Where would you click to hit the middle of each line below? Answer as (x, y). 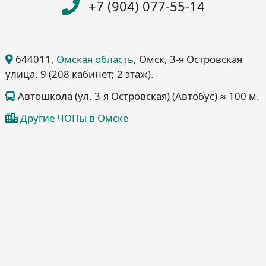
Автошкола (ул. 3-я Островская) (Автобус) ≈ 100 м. (137, 96)
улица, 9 (26, 74)
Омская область (95, 59)
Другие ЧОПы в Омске (74, 118)
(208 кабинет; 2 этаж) (100, 74)
